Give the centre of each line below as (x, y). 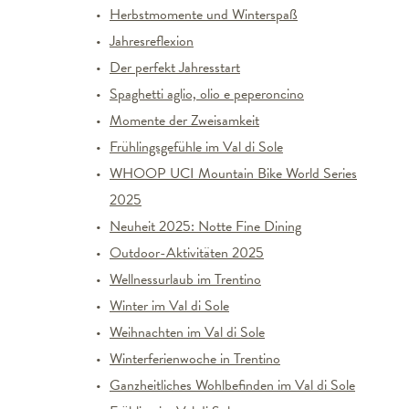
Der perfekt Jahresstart (175, 68)
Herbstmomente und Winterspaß (204, 15)
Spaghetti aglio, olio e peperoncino (207, 94)
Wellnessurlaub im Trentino (185, 279)
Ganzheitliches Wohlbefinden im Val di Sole (232, 385)
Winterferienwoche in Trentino (195, 359)
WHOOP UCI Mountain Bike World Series (233, 173)
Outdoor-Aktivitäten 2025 (187, 253)
